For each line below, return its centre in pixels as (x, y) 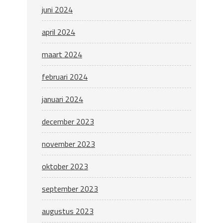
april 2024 (58, 32)
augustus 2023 (68, 211)
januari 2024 (62, 99)
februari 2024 (65, 76)
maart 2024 (62, 54)
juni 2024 (57, 9)
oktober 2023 (65, 166)
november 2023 (68, 144)
